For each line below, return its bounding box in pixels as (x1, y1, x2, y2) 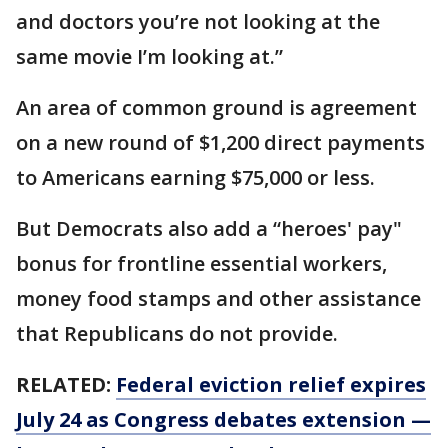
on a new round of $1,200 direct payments (16, 129, 425, 156)
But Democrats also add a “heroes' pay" (16, 215, 402, 242)
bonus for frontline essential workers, (16, 250, 387, 277)
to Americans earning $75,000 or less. (16, 164, 375, 191)
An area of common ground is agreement (16, 94, 417, 121)
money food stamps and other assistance (16, 285, 421, 312)
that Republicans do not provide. (16, 320, 338, 347)
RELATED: (16, 371, 116, 398)
